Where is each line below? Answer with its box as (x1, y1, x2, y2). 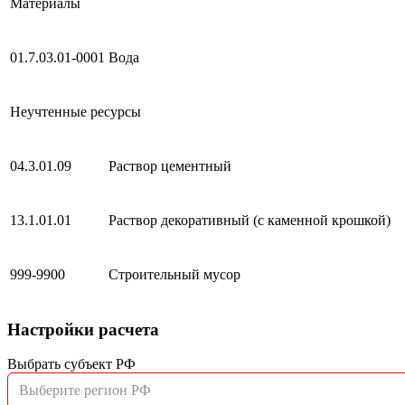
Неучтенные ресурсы (10, 103, 141, 119)
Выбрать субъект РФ (7, 356, 136, 372)
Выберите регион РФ (19, 382, 151, 399)
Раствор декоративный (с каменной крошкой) (108, 212, 391, 228)
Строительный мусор (108, 266, 240, 282)
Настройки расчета (7, 319, 159, 339)
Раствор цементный (108, 157, 231, 174)
